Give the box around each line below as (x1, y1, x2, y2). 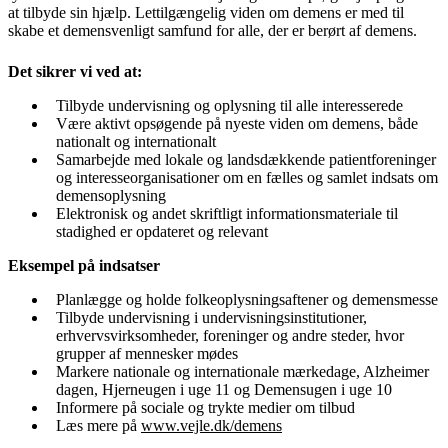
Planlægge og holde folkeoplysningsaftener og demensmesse (56, 290, 438, 308)
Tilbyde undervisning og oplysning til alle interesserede (56, 96, 403, 114)
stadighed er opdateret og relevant (56, 222, 268, 240)
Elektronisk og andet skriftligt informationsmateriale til (56, 204, 398, 222)
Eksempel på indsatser (8, 256, 160, 274)
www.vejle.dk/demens (141, 416, 282, 434)
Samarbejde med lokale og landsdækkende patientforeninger (56, 150, 436, 168)
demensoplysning (56, 186, 166, 204)
